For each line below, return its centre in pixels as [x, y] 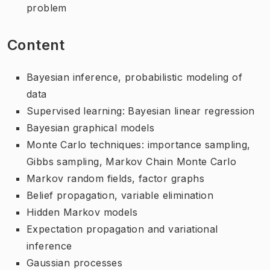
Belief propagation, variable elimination [122, 195]
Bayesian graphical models [90, 127]
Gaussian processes [75, 262]
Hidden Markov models [82, 212]
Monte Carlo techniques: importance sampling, [139, 144]
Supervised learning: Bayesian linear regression [141, 111]
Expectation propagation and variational [122, 229]
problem [47, 8]
